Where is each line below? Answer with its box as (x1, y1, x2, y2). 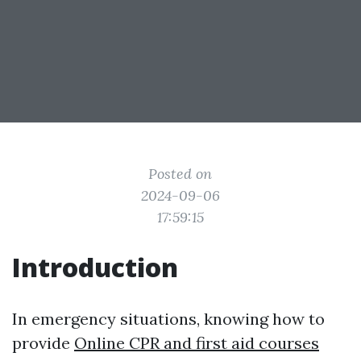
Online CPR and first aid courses (74, 333, 319, 353)
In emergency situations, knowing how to (12, 309, 325, 329)
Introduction (12, 250, 178, 284)
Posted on (148, 164, 213, 183)
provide (12, 333, 74, 353)
